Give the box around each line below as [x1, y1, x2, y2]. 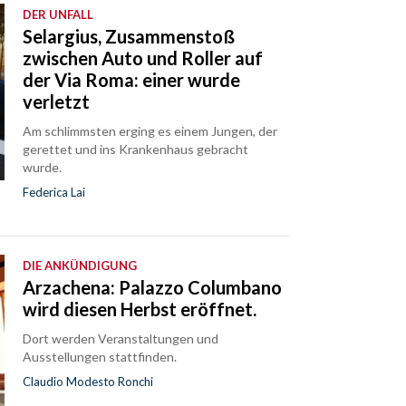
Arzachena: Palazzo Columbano [23, 276, 283, 299]
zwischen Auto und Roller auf [23, 47, 264, 70]
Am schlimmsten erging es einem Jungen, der [23, 123, 278, 140]
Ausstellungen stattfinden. [23, 349, 178, 365]
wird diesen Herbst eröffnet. [23, 298, 257, 321]
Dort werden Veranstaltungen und [23, 331, 219, 347]
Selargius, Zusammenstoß [23, 25, 236, 48]
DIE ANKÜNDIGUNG [23, 258, 138, 274]
